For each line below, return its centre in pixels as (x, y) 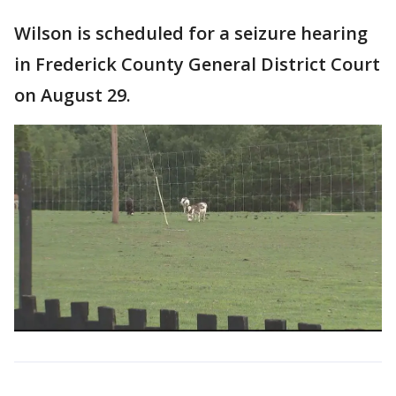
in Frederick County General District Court (197, 64)
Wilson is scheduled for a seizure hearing (191, 33)
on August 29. (72, 95)
